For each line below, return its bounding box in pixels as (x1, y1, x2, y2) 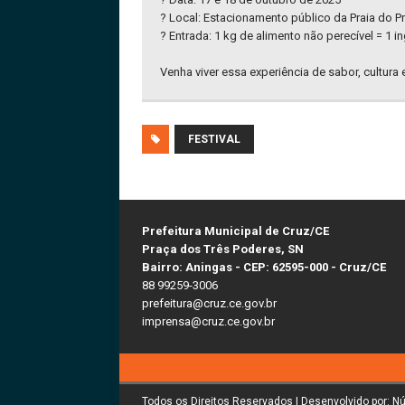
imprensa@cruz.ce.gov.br (142, 314, 275, 328)
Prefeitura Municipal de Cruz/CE (142, 223, 329, 238)
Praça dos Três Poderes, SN (142, 241, 304, 256)
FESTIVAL (188, 132, 240, 146)
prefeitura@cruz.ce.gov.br (142, 296, 277, 310)
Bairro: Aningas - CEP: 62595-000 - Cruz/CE (142, 259, 386, 274)
